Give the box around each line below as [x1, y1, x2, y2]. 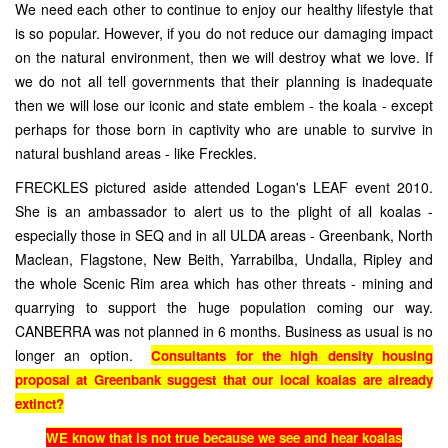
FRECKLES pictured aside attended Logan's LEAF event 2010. [15, 177, 433, 197]
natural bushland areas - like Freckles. [15, 143, 257, 163]
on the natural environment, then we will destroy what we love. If [15, 47, 433, 67]
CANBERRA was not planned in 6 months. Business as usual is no [15, 321, 433, 341]
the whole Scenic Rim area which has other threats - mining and [15, 273, 433, 293]
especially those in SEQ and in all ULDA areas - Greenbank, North [15, 225, 433, 245]
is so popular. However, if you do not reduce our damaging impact [15, 23, 433, 43]
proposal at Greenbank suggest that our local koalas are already [15, 370, 433, 389]
